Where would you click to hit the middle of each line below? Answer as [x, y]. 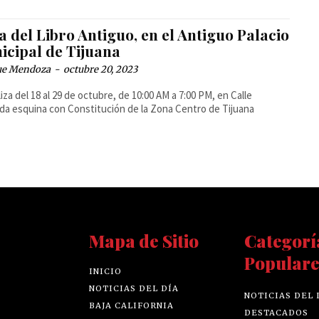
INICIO [106, 272]
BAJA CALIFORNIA [132, 306]
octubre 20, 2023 [101, 70]
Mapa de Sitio [144, 241]
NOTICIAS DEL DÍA [134, 289]
